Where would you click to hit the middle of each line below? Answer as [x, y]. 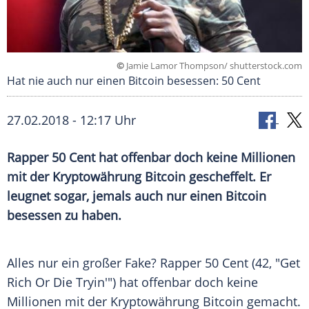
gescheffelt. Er [228, 177]
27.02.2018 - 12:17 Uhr [71, 120]
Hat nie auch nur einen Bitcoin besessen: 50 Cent [134, 81]
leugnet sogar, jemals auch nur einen [116, 196]
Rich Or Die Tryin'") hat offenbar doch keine [132, 282]
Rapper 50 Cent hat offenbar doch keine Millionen [151, 158]
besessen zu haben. [64, 216]
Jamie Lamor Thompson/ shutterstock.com [213, 66]
